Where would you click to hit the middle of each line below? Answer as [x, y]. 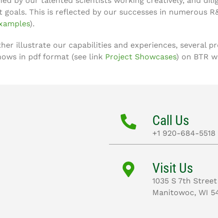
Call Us [171, 120]
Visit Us [173, 168]
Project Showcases [141, 57]
